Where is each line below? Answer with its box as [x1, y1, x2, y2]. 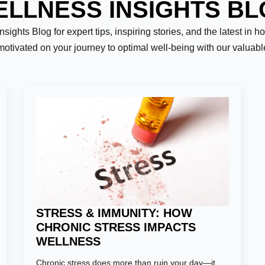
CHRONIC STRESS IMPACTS [35, 220, 196, 234]
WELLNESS [35, 234, 101, 248]
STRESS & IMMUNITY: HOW [35, 206, 192, 219]
